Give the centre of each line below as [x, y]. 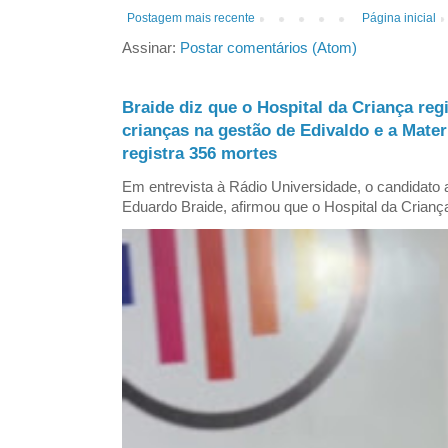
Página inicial [398, 18]
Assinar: [151, 48]
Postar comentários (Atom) [268, 48]
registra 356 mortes [199, 154]
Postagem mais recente [191, 18]
